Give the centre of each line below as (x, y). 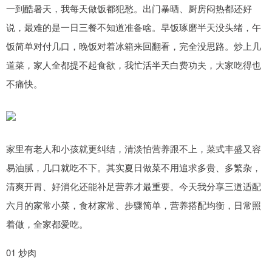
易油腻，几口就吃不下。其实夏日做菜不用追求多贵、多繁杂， (134, 167)
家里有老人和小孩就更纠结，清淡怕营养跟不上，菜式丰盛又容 (134, 148)
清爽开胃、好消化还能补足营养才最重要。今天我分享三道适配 (134, 186)
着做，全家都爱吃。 (47, 224)
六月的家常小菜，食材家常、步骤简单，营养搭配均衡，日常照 (134, 205)
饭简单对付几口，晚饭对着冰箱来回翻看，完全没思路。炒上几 (134, 46)
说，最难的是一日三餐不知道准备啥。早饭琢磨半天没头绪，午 (134, 27)
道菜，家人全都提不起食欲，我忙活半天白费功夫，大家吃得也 (134, 65)
